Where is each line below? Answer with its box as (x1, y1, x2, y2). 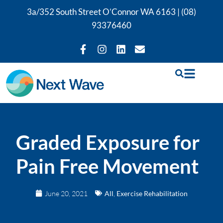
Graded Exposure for (16, 130, 200, 154)
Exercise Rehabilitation (116, 189, 188, 198)
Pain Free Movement (16, 154, 199, 178)
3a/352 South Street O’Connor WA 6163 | (27, 6, 181, 17)
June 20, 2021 (45, 189, 88, 198)
